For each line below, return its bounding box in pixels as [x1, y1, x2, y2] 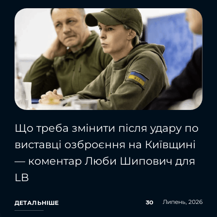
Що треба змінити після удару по [15, 121, 199, 135]
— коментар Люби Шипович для [15, 154, 195, 168]
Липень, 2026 [163, 198, 202, 205]
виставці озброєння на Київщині [15, 138, 196, 151]
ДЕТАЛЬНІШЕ [15, 199, 59, 206]
